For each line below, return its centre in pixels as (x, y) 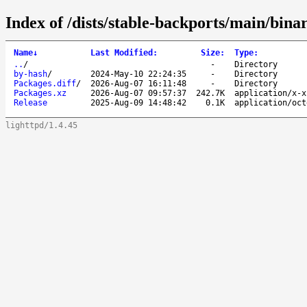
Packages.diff (45, 83)
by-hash (30, 74)
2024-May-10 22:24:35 (138, 74)
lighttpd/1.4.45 (41, 125)
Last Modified (122, 52)
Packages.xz (40, 93)
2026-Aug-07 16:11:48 (138, 83)
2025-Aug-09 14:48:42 (138, 102)
